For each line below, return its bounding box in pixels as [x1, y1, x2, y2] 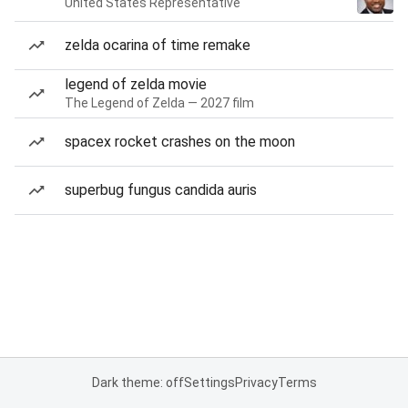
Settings [183, 375, 235, 390]
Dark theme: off [91, 375, 184, 390]
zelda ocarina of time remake [65, 36, 250, 54]
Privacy [234, 375, 278, 390]
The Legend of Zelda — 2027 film [65, 96, 254, 110]
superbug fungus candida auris [65, 181, 257, 199]
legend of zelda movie [65, 76, 207, 93]
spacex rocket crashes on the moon [65, 133, 295, 150]
